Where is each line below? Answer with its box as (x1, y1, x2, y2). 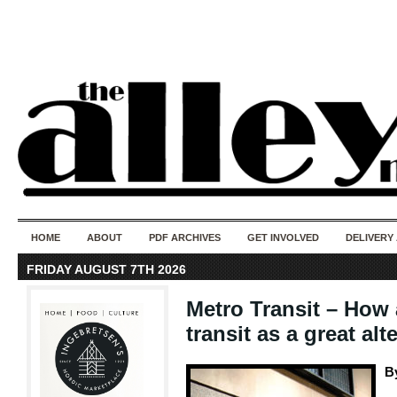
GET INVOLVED (247, 232, 319, 243)
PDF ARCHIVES (149, 232, 221, 243)
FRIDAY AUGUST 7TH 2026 (27, 262, 186, 276)
